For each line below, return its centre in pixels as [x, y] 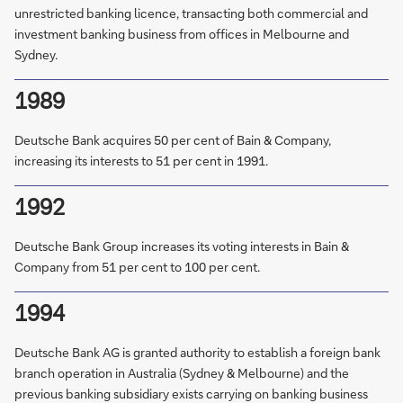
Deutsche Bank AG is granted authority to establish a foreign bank [197, 352]
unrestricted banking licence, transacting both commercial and [191, 13]
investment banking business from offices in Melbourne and [182, 34]
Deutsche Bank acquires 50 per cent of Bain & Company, [173, 140]
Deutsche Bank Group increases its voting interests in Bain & [182, 246]
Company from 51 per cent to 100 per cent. [137, 267]
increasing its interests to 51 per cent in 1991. [141, 161]
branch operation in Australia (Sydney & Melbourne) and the [182, 373]
